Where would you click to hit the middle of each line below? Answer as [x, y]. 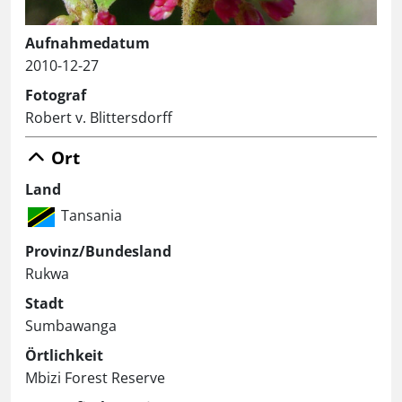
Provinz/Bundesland [98, 251]
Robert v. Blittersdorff [99, 117]
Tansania [92, 215]
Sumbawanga [71, 325]
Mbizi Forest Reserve [95, 377]
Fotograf [56, 95]
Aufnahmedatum [87, 43]
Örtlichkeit [64, 355]
